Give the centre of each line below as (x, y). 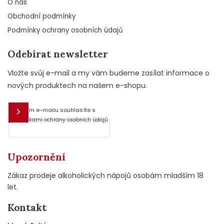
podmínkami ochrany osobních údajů (58, 119)
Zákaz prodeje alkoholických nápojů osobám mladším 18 (105, 175)
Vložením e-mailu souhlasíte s (52, 110)
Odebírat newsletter (58, 53)
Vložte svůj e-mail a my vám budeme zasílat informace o (108, 73)
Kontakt (27, 207)
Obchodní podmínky (41, 16)
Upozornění (36, 156)
